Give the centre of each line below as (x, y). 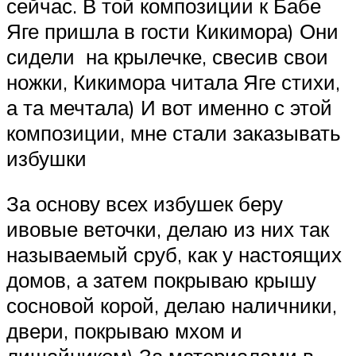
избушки (46, 158)
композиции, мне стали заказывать (174, 132)
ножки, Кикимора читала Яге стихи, (173, 81)
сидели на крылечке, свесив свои (167, 56)
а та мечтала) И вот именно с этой (169, 107)
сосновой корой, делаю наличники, (172, 306)
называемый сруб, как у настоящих (174, 255)
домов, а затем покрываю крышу (161, 280)
